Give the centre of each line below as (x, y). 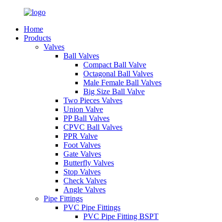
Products (37, 38)
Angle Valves (84, 190)
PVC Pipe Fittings (92, 207)
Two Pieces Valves (93, 100)
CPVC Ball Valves (93, 127)
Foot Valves (82, 145)
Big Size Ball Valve (114, 91)
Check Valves (85, 181)
